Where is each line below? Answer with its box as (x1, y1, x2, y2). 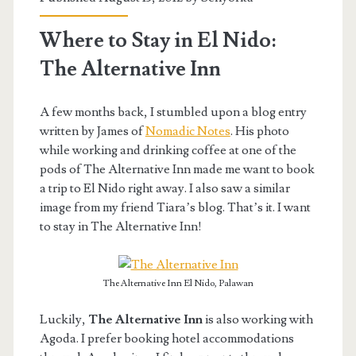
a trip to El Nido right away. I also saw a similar (39, 180, 290, 196)
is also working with (202, 311, 313, 327)
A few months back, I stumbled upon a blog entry (39, 103, 307, 120)
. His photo (230, 122, 289, 139)
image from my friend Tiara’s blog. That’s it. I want (39, 199, 311, 215)
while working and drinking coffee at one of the (39, 141, 296, 158)
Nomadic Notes (145, 122, 230, 139)
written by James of (39, 122, 145, 139)
